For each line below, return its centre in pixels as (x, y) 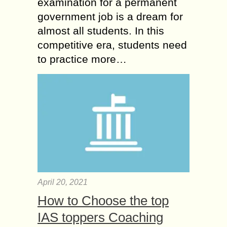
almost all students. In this (101, 30)
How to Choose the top (103, 200)
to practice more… (82, 59)
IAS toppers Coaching (100, 217)
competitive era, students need (112, 45)
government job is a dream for (110, 16)
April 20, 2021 (63, 182)
